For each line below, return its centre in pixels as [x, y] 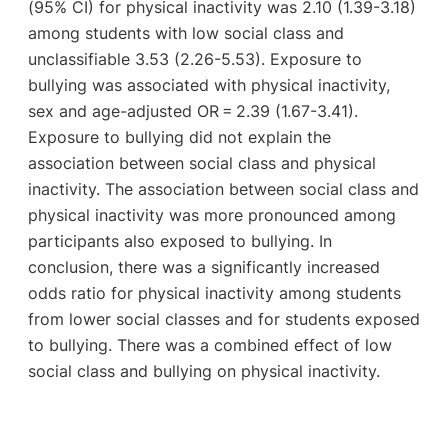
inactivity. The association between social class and [223, 188]
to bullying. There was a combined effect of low [209, 344]
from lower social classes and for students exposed [223, 318]
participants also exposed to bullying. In [179, 240]
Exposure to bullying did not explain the [179, 136]
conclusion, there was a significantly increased [203, 266]
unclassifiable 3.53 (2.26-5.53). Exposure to [194, 58]
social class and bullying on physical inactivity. [203, 370]
